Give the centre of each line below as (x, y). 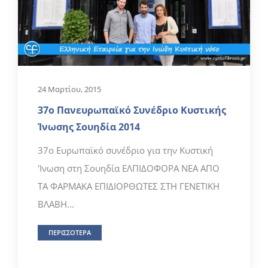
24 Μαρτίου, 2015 (69, 89)
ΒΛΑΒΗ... (56, 204)
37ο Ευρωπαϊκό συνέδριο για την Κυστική (125, 150)
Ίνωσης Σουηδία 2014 (89, 127)
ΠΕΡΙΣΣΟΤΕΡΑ (70, 232)
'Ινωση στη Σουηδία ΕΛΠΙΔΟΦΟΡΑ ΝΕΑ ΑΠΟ (129, 168)
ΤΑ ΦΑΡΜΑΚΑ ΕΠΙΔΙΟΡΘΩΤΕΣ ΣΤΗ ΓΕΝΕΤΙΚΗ (129, 186)
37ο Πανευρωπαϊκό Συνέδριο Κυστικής (132, 110)
